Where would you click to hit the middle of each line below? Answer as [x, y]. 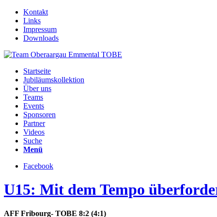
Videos [34, 132]
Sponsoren [39, 115]
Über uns [37, 88]
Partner [34, 123]
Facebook [38, 166]
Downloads [41, 38]
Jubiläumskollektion [54, 80]
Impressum [40, 29]
